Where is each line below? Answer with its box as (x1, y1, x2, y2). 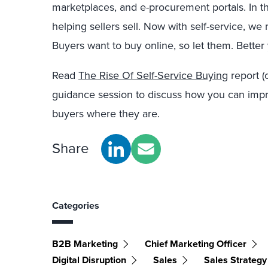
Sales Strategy (204, 252, 267, 267)
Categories (52, 198, 99, 212)
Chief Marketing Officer (145, 236, 246, 251)
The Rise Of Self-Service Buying (78, 67, 228, 83)
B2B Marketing (52, 236, 118, 251)
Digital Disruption (52, 252, 126, 267)
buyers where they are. (52, 105, 160, 121)
